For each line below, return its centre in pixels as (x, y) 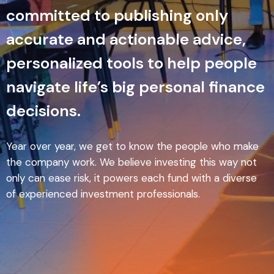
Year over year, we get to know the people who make (132, 146)
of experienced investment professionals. (103, 194)
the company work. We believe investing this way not (131, 162)
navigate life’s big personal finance (135, 87)
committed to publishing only (117, 15)
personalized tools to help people (131, 63)
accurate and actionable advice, (126, 39)
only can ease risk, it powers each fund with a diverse (131, 178)
